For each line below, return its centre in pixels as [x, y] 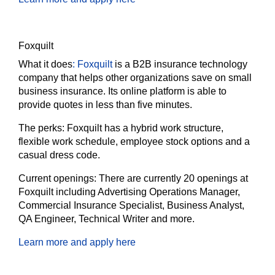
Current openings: [59, 178]
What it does [45, 64]
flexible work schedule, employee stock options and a [134, 141]
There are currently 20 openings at [173, 178]
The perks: [43, 128]
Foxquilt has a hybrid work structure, [145, 128]
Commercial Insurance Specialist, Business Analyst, [131, 205]
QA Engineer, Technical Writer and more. [107, 219]
